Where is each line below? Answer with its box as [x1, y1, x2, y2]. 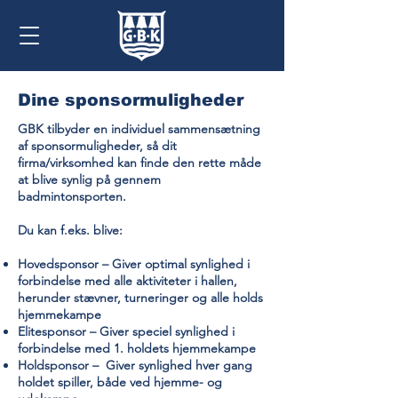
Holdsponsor [18, 357, 89, 373]
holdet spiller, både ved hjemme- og [18, 374, 222, 390]
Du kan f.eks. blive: [18, 222, 123, 238]
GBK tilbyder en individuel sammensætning [18, 121, 260, 137]
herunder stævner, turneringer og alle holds [18, 290, 263, 306]
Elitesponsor [18, 323, 86, 339]
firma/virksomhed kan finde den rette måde [18, 155, 261, 171]
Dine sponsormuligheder [18, 91, 243, 109]
